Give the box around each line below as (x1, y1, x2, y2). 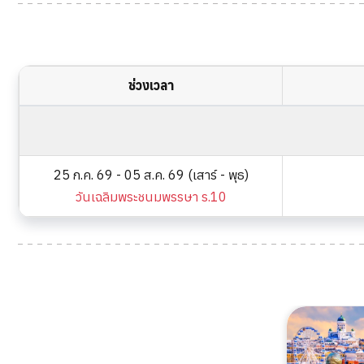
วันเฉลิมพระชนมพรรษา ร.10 (75, 188, 227, 206)
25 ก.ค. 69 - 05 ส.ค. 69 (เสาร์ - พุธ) (53, 167, 249, 184)
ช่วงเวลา (128, 77, 174, 94)
